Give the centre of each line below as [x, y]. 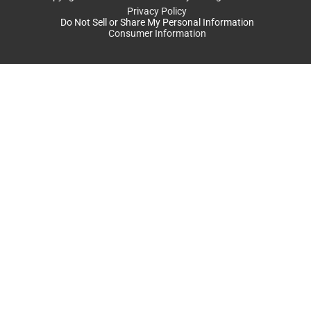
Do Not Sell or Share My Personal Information [157, 23]
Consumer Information [157, 34]
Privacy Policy [157, 11]
